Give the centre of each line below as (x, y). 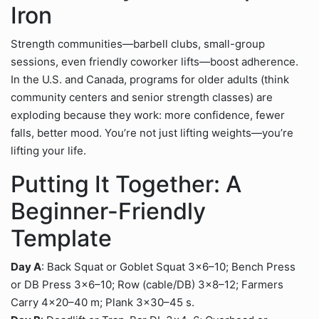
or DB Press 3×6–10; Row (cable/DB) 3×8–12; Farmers (147, 284)
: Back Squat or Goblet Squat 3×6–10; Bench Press (168, 267)
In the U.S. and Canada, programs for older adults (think (150, 79)
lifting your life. (48, 151)
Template (61, 238)
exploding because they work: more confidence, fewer (148, 115)
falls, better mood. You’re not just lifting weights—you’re (152, 133)
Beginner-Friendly (108, 211)
